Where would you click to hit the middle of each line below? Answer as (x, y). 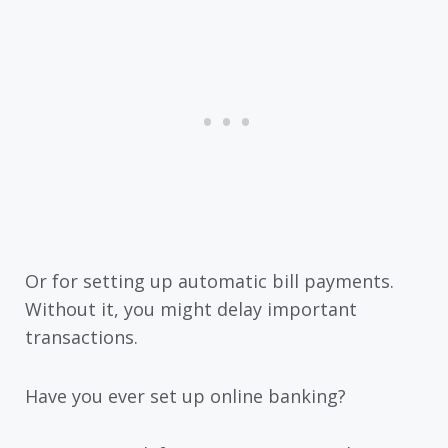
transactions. (81, 337)
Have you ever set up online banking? (185, 395)
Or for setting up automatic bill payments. (209, 281)
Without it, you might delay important (191, 309)
